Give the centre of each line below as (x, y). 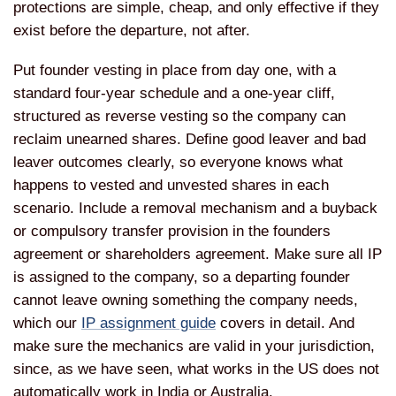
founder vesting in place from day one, (168, 70)
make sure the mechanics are (114, 346)
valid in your (256, 346)
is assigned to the (74, 277)
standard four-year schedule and (122, 93)
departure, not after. (185, 31)
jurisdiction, (337, 346)
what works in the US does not (278, 369)
